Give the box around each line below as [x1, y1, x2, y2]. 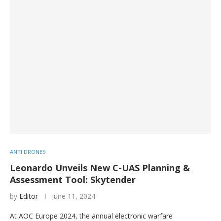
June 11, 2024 [52, 191, 95, 201]
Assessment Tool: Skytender [10, 174, 136, 186]
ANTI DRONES [10, 148, 45, 156]
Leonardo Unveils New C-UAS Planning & [10, 162, 190, 174]
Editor [19, 191, 38, 201]
